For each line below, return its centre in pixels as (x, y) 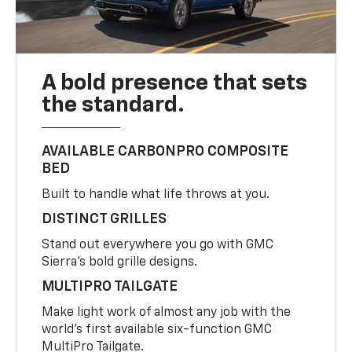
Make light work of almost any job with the (167, 313)
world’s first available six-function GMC (157, 330)
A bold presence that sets (175, 84)
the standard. (114, 106)
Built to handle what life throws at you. (156, 195)
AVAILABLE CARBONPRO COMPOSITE (165, 152)
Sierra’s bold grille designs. (120, 263)
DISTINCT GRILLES (104, 220)
